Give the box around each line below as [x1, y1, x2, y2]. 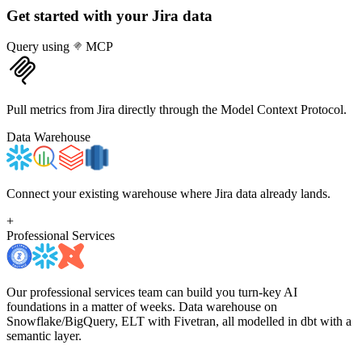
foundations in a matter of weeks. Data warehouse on [6, 300, 277, 314]
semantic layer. [6, 329, 82, 343]
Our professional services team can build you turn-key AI [6, 285, 297, 300]
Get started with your [6, 6, 152, 24]
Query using [6, 40, 73, 54]
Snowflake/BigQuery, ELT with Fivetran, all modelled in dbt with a [6, 314, 351, 329]
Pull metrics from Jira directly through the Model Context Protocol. [6, 103, 347, 117]
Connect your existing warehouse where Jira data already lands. [6, 187, 330, 201]
